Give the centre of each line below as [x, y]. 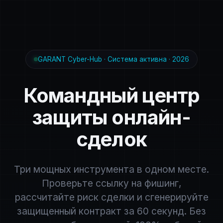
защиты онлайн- [111, 117]
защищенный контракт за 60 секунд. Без [111, 211]
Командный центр [111, 95]
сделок [111, 139]
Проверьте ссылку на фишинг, [111, 183]
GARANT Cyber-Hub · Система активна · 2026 [113, 59]
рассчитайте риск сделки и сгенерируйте [111, 197]
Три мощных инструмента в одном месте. [111, 169]
